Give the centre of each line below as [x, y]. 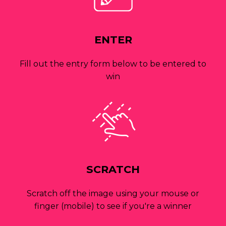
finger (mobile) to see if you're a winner [113, 206]
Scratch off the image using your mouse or [113, 193]
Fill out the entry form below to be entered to [113, 64]
